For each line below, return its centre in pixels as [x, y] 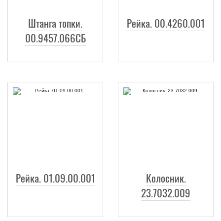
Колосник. [166, 178]
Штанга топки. [55, 23]
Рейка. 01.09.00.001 [55, 178]
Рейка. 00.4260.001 [166, 23]
